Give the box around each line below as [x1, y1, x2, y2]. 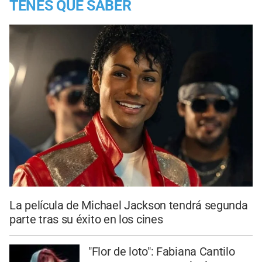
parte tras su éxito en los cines [9, 212, 163, 226]
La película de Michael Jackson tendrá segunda [9, 198, 248, 212]
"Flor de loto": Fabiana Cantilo [88, 244, 235, 258]
